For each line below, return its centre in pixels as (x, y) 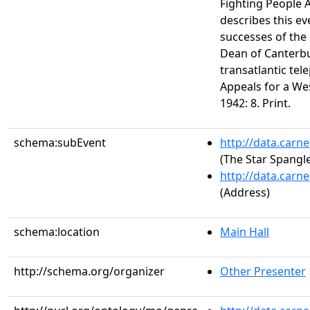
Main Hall (245, 232)
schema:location (57, 232)
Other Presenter (263, 271)
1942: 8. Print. (255, 103)
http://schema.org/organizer (89, 271)
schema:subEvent (60, 143)
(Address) (245, 192)
